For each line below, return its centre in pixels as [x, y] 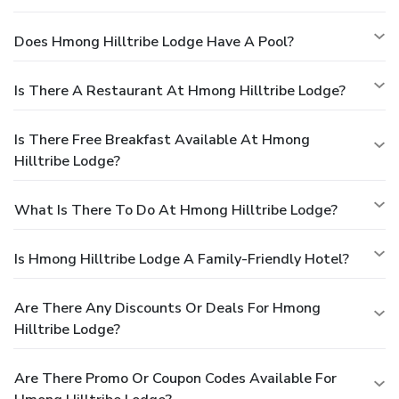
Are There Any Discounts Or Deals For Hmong [167, 308]
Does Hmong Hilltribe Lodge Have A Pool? [154, 41]
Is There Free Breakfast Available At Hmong [162, 139]
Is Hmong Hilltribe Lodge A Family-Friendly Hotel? [182, 259]
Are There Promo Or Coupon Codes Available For [175, 378]
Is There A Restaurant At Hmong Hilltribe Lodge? [180, 90]
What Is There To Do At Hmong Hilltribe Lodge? [176, 210]
